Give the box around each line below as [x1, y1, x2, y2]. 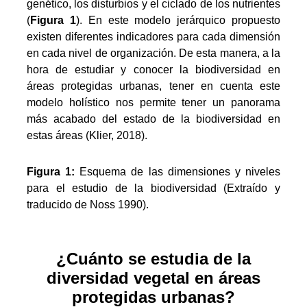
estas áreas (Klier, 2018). [26, 130, 147, 142]
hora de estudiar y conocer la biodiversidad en [26, 64, 281, 76]
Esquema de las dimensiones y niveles [79, 165, 281, 177]
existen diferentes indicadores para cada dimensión [26, 31, 281, 43]
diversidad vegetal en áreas [47, 268, 260, 287]
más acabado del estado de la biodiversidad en [26, 113, 281, 125]
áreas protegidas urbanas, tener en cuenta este [26, 80, 281, 93]
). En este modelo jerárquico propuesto [75, 14, 281, 27]
